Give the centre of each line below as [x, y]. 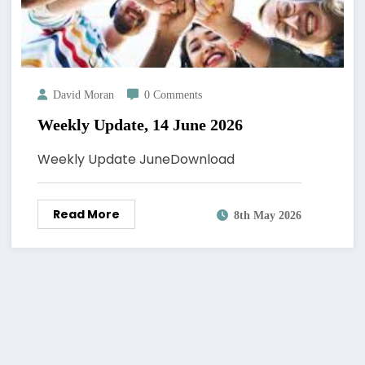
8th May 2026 [267, 215]
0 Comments [173, 95]
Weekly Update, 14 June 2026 [140, 125]
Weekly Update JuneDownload [136, 160]
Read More [86, 215]
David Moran [83, 95]
